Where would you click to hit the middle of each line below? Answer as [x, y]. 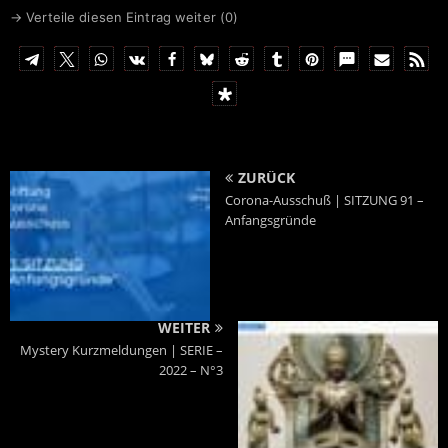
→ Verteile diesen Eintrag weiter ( [117, 17]
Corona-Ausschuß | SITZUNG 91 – [324, 200]
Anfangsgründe [270, 220]
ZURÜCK [266, 178]
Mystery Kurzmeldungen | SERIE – [121, 350]
